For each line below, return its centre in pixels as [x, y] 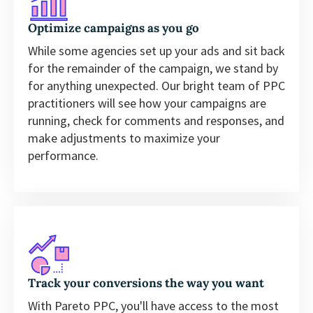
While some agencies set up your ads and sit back [156, 50]
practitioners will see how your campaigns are [147, 103]
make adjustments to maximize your [124, 138]
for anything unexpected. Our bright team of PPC [156, 85]
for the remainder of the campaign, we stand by [153, 68]
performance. [63, 155]
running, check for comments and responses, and [156, 120]
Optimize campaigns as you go [114, 28]
